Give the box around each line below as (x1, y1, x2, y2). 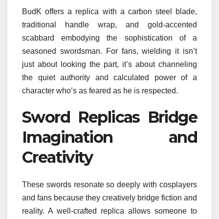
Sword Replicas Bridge (22, 107, 197, 127)
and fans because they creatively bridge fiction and (22, 193, 197, 202)
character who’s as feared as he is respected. (22, 86, 178, 95)
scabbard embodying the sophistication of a (22, 33, 197, 42)
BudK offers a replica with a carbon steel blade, (22, 7, 197, 16)
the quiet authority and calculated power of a (22, 73, 197, 82)
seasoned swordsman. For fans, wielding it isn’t (22, 46, 197, 55)
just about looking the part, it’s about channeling (22, 60, 197, 68)
